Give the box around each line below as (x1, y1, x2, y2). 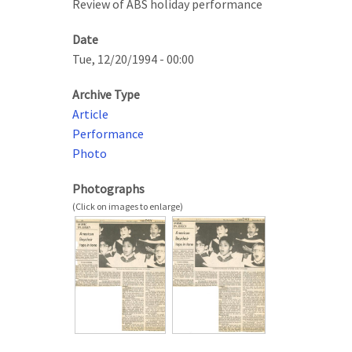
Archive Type (72, 86, 140, 103)
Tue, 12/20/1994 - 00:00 (72, 51, 194, 68)
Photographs (72, 181, 145, 197)
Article (72, 106, 108, 123)
